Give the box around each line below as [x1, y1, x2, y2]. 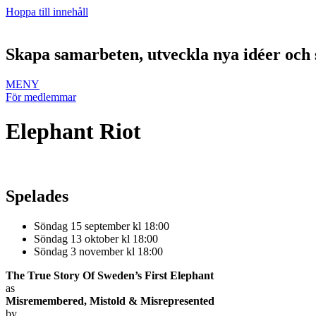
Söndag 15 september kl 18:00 [34, 219, 169, 232]
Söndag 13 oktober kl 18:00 [34, 232, 158, 245]
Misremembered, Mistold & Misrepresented [6, 294, 217, 307]
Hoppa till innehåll [6, 6, 88, 18]
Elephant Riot [6, 119, 141, 145]
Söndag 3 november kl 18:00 [34, 245, 163, 257]
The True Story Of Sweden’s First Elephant [6, 269, 217, 281]
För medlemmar [6, 90, 76, 103]
